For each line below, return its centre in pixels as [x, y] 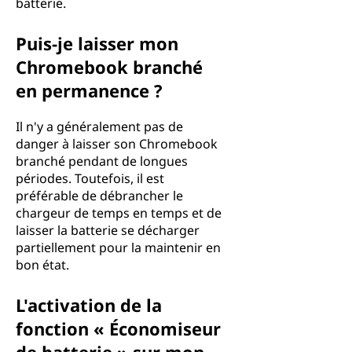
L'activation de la [89, 305]
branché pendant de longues [102, 161]
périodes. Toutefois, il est [90, 178]
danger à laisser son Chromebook [117, 144]
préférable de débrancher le [99, 196]
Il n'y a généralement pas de [99, 126]
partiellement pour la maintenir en [118, 247]
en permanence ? [89, 90]
